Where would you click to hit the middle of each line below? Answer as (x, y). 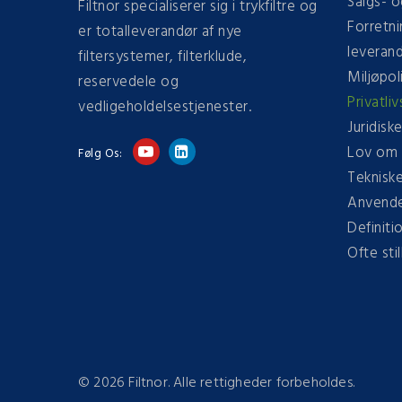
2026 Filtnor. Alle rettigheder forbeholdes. (224, 383)
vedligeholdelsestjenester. (165, 107)
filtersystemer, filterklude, (162, 57)
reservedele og (128, 82)
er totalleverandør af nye (160, 32)
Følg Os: (100, 154)
